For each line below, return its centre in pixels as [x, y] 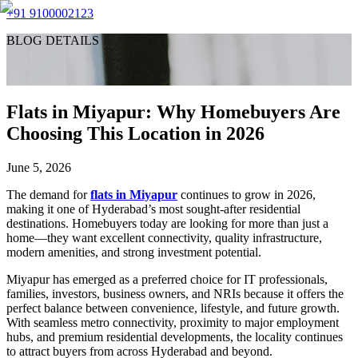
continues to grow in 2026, [247, 194]
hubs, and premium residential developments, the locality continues [175, 336]
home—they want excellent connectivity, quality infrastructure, [164, 237]
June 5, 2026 [39, 167]
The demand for [48, 194]
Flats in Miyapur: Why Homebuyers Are [173, 111]
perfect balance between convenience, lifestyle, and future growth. [173, 308]
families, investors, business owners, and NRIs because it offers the [175, 293]
